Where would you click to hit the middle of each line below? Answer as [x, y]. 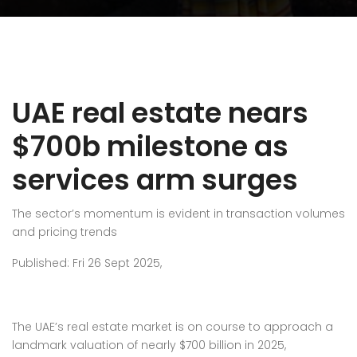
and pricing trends [65, 232]
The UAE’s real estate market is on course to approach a [173, 327]
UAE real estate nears [160, 113]
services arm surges [155, 180]
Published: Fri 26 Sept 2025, [87, 263]
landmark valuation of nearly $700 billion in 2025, [149, 345]
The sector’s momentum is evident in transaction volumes [178, 214]
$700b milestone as [150, 146]
